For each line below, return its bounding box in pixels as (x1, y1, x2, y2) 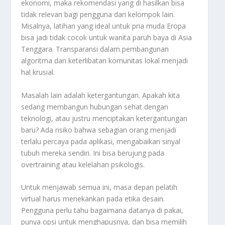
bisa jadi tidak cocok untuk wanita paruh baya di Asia (21, 33, 192, 43)
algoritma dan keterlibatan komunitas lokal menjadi (21, 56, 188, 66)
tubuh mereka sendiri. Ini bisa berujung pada (21, 148, 165, 158)
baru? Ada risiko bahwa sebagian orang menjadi (21, 125, 177, 135)
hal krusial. (21, 67, 55, 77)
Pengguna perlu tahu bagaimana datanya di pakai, (21, 205, 184, 215)
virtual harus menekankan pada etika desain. (21, 194, 165, 203)
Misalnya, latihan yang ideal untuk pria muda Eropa (21, 21, 186, 31)
